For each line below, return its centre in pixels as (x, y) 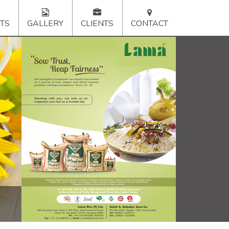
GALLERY (45, 24)
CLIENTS (97, 24)
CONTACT (150, 24)
